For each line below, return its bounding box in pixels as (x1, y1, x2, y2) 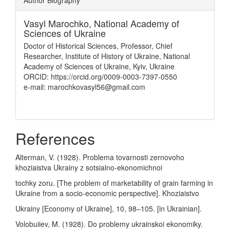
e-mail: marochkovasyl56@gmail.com (24, 82, 145, 92)
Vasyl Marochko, (24, 16, 94, 30)
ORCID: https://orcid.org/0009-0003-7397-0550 (24, 71, 177, 82)
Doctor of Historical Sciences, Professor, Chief (24, 41, 172, 51)
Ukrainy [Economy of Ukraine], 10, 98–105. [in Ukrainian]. (15, 203, 202, 214)
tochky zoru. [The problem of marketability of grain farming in (15, 178, 213, 188)
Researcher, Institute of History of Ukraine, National (24, 51, 190, 61)
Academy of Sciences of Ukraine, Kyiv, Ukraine (24, 61, 175, 71)
